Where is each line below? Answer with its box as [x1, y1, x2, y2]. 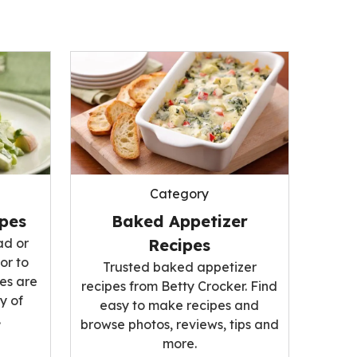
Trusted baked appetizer [102, 258, 257, 275]
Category [150, 185, 210, 202]
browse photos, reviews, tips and [80, 316, 279, 332]
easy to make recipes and [100, 296, 260, 313]
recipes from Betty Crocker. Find [81, 277, 278, 294]
